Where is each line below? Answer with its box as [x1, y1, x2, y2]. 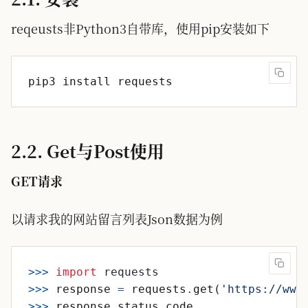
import [56, 265, 97, 278]
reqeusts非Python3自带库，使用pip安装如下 [11, 19, 269, 37]
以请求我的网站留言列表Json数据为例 [11, 210, 223, 228]
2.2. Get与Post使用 [11, 139, 164, 163]
